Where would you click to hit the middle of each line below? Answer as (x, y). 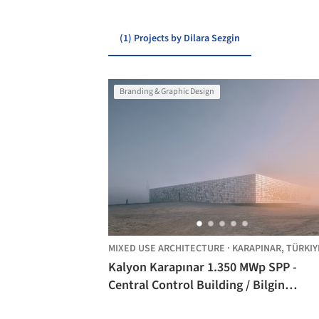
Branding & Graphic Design (167, 91)
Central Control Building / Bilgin (197, 285)
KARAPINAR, (259, 249)
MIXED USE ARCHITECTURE (167, 249)
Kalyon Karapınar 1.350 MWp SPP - (203, 267)
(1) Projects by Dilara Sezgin (180, 38)
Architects (136, 303)
